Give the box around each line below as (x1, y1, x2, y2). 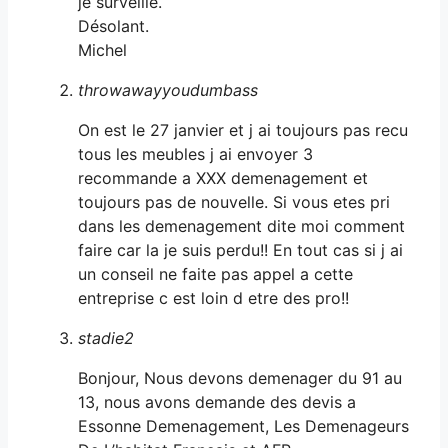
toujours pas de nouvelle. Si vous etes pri (78, 191, 390, 212)
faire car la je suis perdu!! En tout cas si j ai (78, 239, 403, 260)
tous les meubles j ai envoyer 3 (78, 143, 313, 164)
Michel (78, 39, 127, 60)
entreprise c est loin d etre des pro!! (78, 287, 349, 308)
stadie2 (78, 327, 134, 348)
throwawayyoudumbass (78, 79, 258, 100)
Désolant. (78, 15, 149, 36)
